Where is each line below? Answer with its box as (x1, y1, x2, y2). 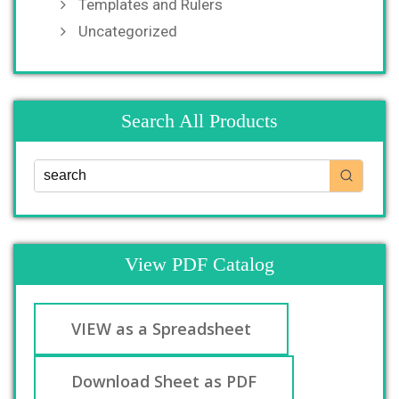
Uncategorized (78, 21, 177, 40)
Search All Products (121, 109, 278, 132)
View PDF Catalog (125, 252, 274, 275)
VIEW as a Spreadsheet (71, 317, 251, 339)
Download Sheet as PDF (71, 370, 256, 392)
